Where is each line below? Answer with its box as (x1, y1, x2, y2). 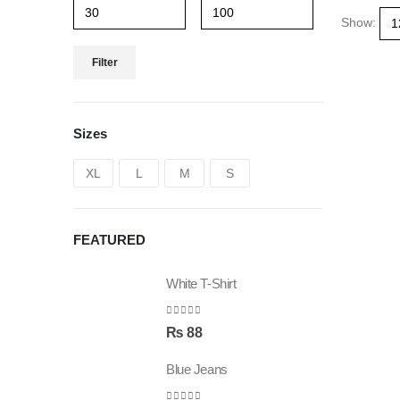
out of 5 (172, 319, 219, 330)
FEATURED (73, 231, 146, 247)
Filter (91, 55, 118, 69)
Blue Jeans (166, 362, 228, 378)
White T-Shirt (166, 276, 237, 291)
